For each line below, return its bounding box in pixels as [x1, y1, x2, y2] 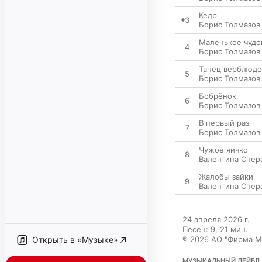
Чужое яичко [199, 145, 248, 154]
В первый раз [199, 118, 249, 127]
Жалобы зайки [199, 172, 253, 181]
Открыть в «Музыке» [32, 235, 118, 244]
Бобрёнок [199, 91, 236, 101]
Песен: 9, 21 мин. [182, 225, 248, 234]
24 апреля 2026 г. [182, 215, 250, 224]
